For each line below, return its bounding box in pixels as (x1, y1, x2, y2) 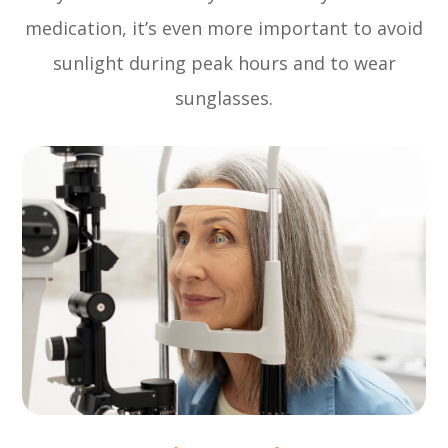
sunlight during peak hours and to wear (52, 50, 396, 75)
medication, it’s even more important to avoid (25, 15, 423, 40)
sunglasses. (175, 85, 273, 110)
